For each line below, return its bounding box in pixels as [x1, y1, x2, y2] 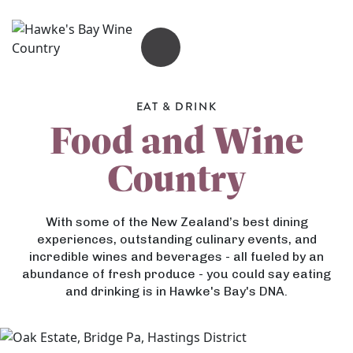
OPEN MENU [160, 46, 235, 65]
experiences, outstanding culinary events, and [36, 232, 317, 247]
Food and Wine [49, 117, 304, 165]
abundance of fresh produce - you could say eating [22, 266, 331, 281]
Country [107, 155, 246, 203]
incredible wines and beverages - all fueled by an [29, 249, 324, 264]
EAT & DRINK [136, 98, 217, 114]
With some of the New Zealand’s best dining [45, 214, 308, 229]
